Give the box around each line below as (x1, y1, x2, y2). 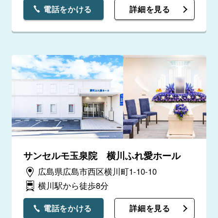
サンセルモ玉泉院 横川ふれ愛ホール (23, 148, 181, 163)
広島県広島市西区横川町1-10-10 (37, 165, 157, 177)
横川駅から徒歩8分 (37, 180, 109, 192)
